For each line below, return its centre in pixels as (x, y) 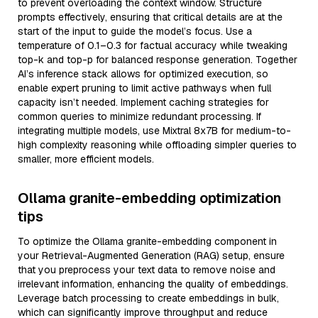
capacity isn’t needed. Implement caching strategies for (143, 102)
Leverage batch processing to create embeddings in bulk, (148, 298)
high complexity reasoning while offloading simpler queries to (157, 145)
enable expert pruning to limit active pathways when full (144, 88)
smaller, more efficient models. (86, 159)
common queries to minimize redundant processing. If (139, 116)
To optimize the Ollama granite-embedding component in (147, 241)
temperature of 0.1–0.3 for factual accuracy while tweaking (153, 45)
